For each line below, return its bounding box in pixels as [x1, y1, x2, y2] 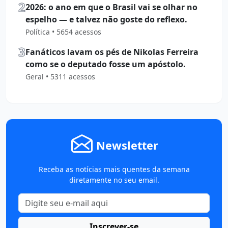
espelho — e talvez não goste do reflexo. [25, 13, 187, 25]
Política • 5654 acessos [25, 26, 101, 37]
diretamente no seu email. [69, 175, 159, 185]
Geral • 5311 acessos [25, 71, 95, 81]
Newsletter [96, 138, 158, 153]
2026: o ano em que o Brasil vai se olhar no [25, 1, 197, 13]
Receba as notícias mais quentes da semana [38, 164, 190, 174]
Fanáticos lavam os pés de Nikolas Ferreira [25, 46, 198, 58]
